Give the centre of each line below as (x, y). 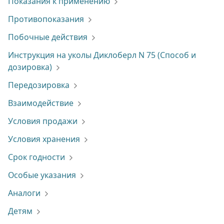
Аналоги (24, 193)
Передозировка (39, 85)
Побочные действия (48, 37)
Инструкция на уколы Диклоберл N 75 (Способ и (102, 55)
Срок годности (36, 157)
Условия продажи (43, 121)
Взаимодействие (41, 103)
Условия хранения (44, 139)
